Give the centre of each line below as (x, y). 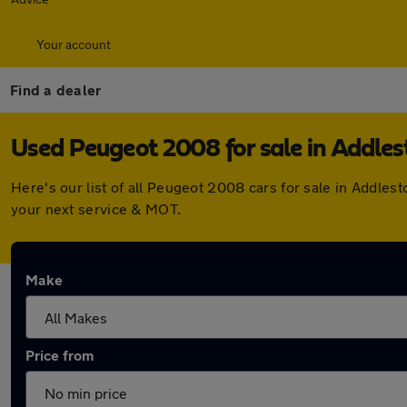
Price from (60, 355)
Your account (74, 44)
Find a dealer (56, 89)
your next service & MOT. (96, 208)
